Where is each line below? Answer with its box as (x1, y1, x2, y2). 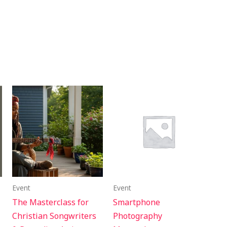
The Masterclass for (12, 196, 89, 208)
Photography (113, 210, 163, 221)
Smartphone (113, 196, 161, 208)
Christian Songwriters (12, 210, 96, 221)
